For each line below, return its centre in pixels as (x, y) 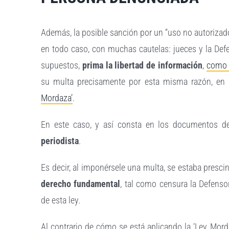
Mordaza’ (57, 98)
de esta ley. (61, 200)
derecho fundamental (81, 184)
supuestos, (62, 65)
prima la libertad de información (142, 65)
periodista (60, 141)
